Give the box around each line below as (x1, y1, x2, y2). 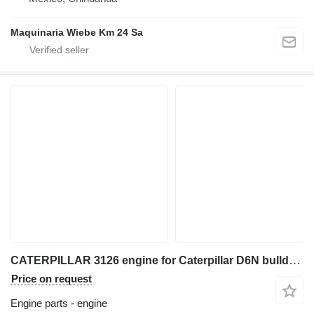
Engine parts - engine (11, 296, 107, 309)
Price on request (11, 272, 92, 285)
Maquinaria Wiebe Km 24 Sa (11, 26, 143, 38)
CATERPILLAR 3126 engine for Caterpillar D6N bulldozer (289, 253, 301, 267)
